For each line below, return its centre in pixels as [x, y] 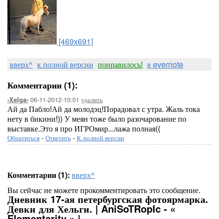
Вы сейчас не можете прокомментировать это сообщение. [104, 190]
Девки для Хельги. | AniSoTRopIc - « [91, 208]
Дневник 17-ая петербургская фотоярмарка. [108, 199]
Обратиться [23, 138]
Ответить [58, 138]
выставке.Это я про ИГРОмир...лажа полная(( [84, 128]
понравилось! [120, 64]
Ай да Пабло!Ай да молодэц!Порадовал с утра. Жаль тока [104, 109]
